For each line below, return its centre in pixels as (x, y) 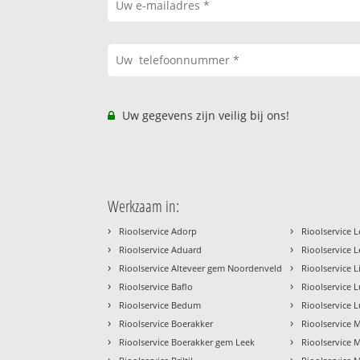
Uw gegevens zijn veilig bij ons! (205, 116)
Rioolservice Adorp (158, 231)
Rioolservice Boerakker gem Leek (187, 342)
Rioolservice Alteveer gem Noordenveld (201, 268)
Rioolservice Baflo (156, 287)
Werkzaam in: (144, 207)
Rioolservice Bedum (160, 305)
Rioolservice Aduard (161, 250)
